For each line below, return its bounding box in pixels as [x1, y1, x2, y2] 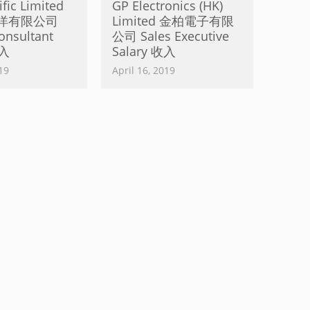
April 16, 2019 [112, 64, 175, 77]
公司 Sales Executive [112, 28, 229, 44]
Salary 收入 [112, 43, 176, 60]
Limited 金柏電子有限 [112, 12, 234, 29]
